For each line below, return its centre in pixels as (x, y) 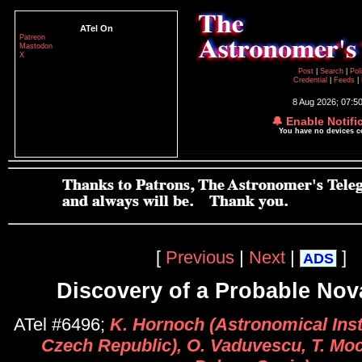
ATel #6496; (61, 325)
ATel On (96, 28)
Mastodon (36, 46)
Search (333, 71)
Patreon (32, 37)
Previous (200, 257)
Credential (311, 80)
